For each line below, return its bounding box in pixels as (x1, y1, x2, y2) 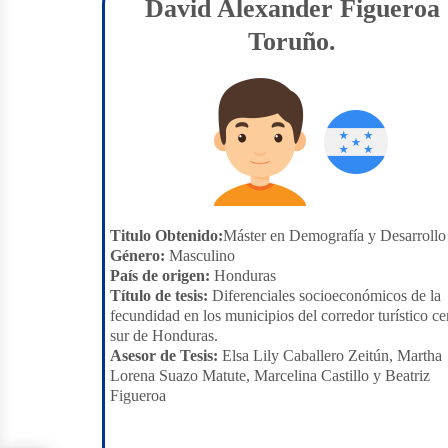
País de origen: (110, 267, 210, 284)
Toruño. (248, 27, 336, 56)
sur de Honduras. (110, 327, 218, 344)
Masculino (165, 247, 235, 264)
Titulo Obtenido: (110, 227, 223, 244)
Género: (110, 247, 165, 264)
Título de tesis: (110, 287, 208, 304)
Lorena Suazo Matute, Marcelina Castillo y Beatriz (110, 367, 430, 384)
